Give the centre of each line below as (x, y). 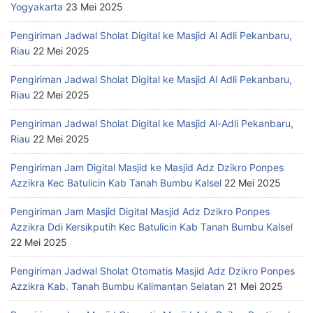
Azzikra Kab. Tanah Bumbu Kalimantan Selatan (117, 286)
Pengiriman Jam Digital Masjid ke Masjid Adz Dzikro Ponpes (147, 168)
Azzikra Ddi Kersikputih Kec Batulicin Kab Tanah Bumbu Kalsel (152, 227)
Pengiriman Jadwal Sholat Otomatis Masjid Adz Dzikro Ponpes (153, 271)
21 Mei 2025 (255, 286)
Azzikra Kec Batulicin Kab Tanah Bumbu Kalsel (116, 183)
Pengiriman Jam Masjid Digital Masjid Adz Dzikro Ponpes (140, 212)
